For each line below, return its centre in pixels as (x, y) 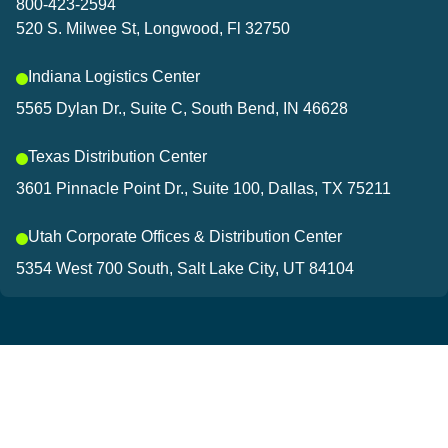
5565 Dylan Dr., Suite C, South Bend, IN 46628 (182, 109)
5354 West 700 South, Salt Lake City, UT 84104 (185, 269)
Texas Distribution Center (117, 157)
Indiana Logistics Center (114, 77)
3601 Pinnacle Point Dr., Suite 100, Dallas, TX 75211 (203, 189)
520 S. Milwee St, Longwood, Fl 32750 (153, 29)
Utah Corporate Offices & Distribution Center (185, 237)
